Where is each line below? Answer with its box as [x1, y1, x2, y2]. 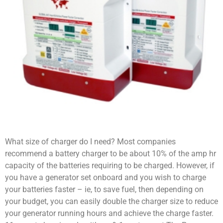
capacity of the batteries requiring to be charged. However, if [5, 160, 215, 170]
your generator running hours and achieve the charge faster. [5, 208, 214, 218]
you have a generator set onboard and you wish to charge [5, 172, 206, 182]
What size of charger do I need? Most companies [5, 136, 176, 146]
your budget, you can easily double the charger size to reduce [5, 196, 218, 206]
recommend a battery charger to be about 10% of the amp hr [5, 148, 216, 158]
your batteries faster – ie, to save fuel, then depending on [5, 184, 204, 194]
